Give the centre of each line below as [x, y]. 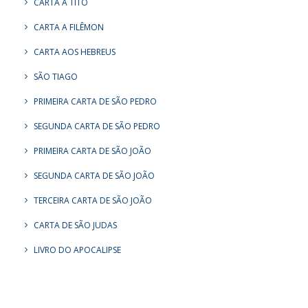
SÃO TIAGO [56, 77]
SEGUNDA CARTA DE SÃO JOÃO [94, 176]
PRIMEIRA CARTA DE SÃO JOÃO [92, 151]
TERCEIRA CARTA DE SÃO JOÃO [93, 200]
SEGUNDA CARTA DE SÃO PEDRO [97, 126]
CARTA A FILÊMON [69, 27]
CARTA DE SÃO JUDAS [75, 225]
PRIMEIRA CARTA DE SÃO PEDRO [95, 101]
